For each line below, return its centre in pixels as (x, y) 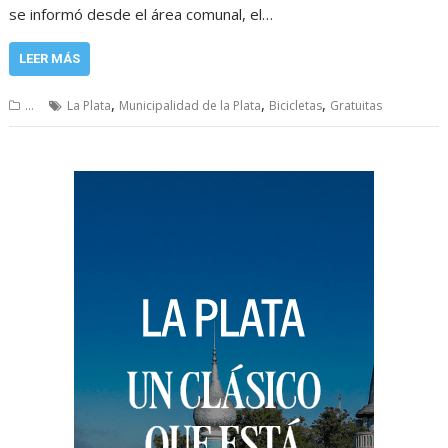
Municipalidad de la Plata (190, 105)
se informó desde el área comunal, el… (141, 14)
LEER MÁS (50, 58)
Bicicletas (296, 105)
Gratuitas (356, 105)
